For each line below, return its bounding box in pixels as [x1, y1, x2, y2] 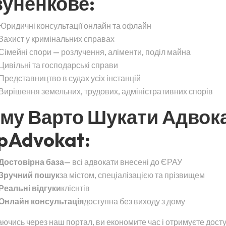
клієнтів [61, 183, 90, 193]
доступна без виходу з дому [84, 196, 185, 206]
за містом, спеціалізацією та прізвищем [60, 170, 205, 180]
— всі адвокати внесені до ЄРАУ [64, 157, 182, 167]
